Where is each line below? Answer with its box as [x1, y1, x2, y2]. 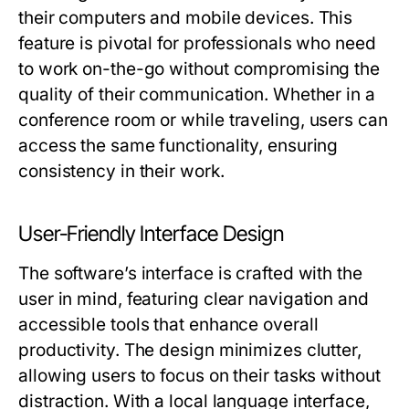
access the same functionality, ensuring [18, 135, 339, 157]
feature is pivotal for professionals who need [18, 33, 376, 55]
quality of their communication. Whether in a [18, 84, 375, 106]
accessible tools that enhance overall [18, 314, 319, 336]
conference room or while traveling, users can [18, 110, 388, 131]
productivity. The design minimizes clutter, [18, 340, 362, 362]
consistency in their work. [18, 161, 225, 183]
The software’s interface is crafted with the [18, 263, 362, 285]
